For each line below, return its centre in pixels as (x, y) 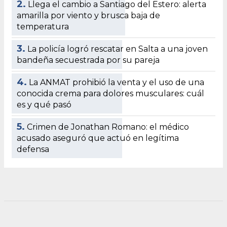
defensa (33, 149)
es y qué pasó (44, 104)
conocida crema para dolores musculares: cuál (110, 93)
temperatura (43, 26)
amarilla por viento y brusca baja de (88, 15)
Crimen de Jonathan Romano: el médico (108, 127)
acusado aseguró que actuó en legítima (98, 138)
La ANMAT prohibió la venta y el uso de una (117, 82)
